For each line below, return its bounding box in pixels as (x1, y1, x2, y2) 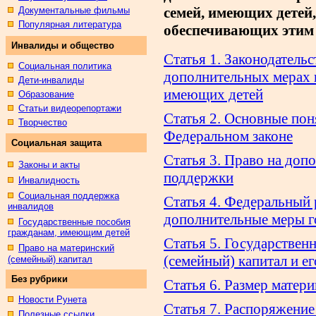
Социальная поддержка (18, 190, 119, 201)
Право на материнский (18, 243, 114, 253)
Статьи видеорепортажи (18, 103, 121, 114)
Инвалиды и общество (11, 40, 114, 51)
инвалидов (8, 201, 54, 212)
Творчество (18, 117, 67, 128)
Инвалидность (18, 175, 80, 186)
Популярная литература (18, 19, 121, 30)
